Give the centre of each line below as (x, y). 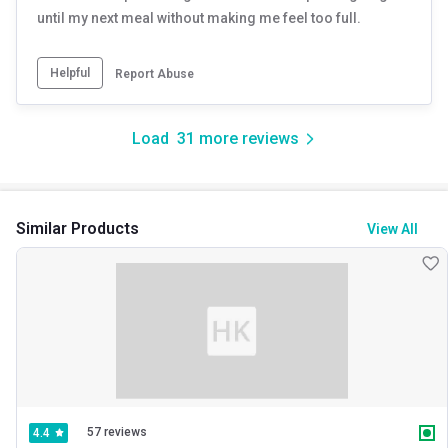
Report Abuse (154, 73)
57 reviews (117, 432)
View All (392, 228)
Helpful (70, 72)
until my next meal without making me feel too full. (199, 17)
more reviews (246, 138)
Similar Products (77, 228)
